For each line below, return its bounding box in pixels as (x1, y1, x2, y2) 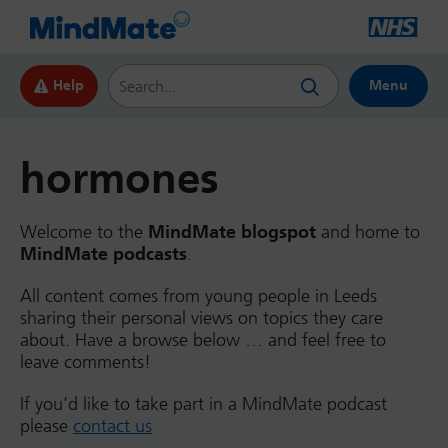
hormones (20, 154, 219, 204)
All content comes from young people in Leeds (20, 285, 377, 307)
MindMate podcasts (20, 243, 187, 265)
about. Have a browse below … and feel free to (20, 329, 386, 351)
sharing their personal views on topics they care (20, 307, 383, 329)
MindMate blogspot (143, 221, 316, 243)
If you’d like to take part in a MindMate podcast (20, 393, 387, 415)
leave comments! (20, 351, 151, 373)
